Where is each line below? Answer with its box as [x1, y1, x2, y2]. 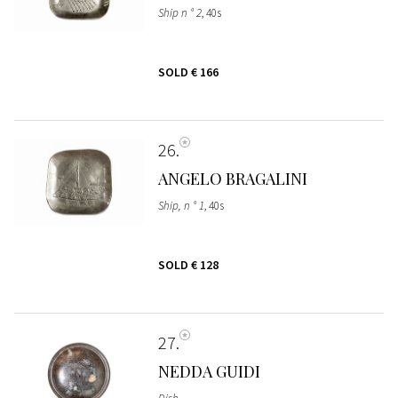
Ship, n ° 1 [157, 197, 204, 213]
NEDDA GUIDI [157, 360, 260, 382]
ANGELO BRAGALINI [157, 167, 307, 189]
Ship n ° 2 [157, 4, 202, 20]
